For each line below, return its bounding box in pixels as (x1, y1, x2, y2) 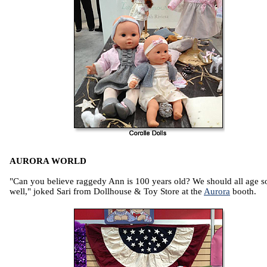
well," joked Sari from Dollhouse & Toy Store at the (10, 187, 204, 197)
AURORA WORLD (10, 156, 86, 166)
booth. (230, 187, 256, 197)
